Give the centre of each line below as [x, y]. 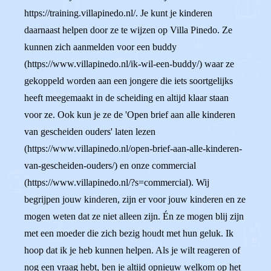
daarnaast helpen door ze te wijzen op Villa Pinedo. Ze [128, 30]
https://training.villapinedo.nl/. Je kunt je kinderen [118, 13]
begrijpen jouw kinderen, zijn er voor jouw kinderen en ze [135, 199]
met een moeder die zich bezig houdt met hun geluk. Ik [129, 233]
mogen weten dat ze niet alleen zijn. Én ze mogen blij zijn [134, 216]
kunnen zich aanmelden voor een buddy [100, 47]
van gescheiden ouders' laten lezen [90, 132]
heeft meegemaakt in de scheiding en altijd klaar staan [126, 98]
